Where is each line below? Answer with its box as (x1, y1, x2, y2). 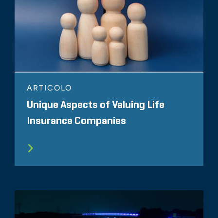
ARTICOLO (27, 83, 73, 93)
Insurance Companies (27, 116, 126, 127)
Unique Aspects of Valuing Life (27, 100, 164, 111)
